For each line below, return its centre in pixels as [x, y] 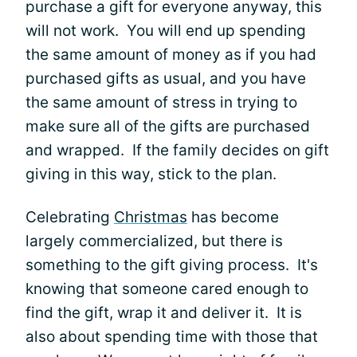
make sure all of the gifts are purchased [168, 126]
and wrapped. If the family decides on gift [177, 150]
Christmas [151, 217]
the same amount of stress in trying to [161, 102]
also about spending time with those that [172, 336]
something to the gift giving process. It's [172, 265]
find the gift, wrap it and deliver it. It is [164, 312]
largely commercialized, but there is [154, 241]
